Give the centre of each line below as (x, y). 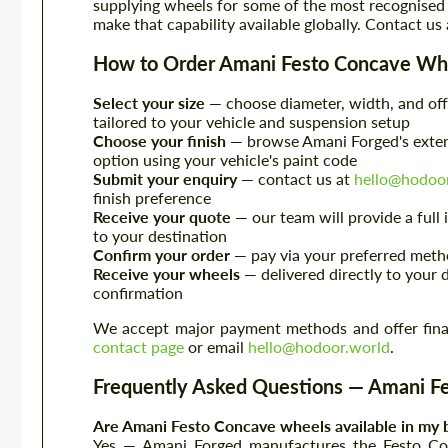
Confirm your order (161, 255)
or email (216, 347)
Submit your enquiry (165, 179)
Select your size (149, 103)
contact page (138, 347)
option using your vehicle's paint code (225, 160)
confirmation (138, 293)
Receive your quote (162, 217)
